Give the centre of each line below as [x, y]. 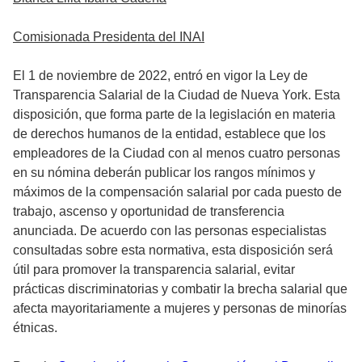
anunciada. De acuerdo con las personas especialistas [170, 231]
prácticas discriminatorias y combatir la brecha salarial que [180, 289]
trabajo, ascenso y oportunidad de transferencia [149, 212]
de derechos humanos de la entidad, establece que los [169, 134]
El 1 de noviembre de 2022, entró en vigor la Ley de [160, 76]
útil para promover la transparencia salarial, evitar [154, 270]
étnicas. [35, 328]
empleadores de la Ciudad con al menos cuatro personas [177, 154]
